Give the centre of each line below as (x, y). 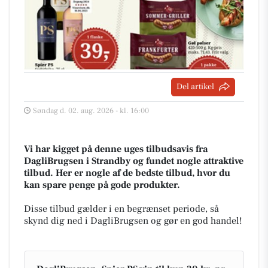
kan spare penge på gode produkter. (102, 185)
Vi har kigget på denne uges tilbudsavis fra (116, 149)
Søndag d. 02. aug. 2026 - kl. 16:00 (91, 110)
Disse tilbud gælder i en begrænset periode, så (121, 208)
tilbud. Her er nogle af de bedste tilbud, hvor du (127, 173)
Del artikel (195, 86)
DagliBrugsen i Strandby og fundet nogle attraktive (134, 161)
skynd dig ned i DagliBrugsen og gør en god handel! (133, 220)
